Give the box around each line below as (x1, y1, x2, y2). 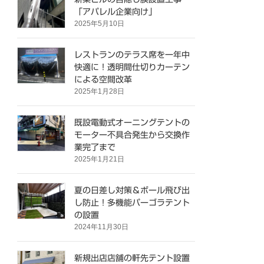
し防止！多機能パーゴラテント (74, 198, 190, 207)
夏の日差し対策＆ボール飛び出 (74, 186, 190, 194)
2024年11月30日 (74, 222, 129, 231)
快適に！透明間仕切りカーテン (74, 62, 190, 71)
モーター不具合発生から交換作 (74, 130, 190, 139)
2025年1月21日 (74, 154, 125, 163)
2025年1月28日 (74, 87, 125, 95)
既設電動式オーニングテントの (74, 118, 190, 127)
